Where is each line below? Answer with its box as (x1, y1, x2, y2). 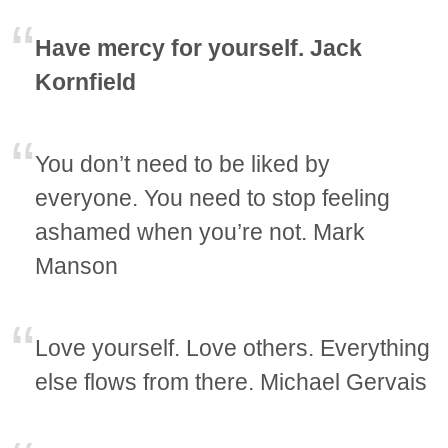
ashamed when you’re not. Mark (35, 219, 366, 246)
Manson (35, 253, 119, 280)
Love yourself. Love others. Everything (35, 335, 431, 362)
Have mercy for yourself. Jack (35, 35, 363, 62)
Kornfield (35, 69, 137, 96)
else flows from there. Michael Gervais (35, 369, 428, 396)
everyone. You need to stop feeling (35, 185, 391, 212)
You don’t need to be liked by (35, 151, 331, 178)
